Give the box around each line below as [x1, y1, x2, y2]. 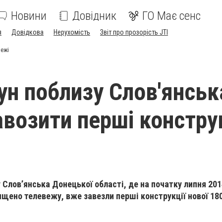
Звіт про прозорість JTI [100, 28, 168, 36]
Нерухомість [54, 28, 90, 36]
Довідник [72, 9, 116, 23]
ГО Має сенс [142, 9, 201, 23]
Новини [11, 9, 47, 23]
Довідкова [11, 28, 44, 36]
